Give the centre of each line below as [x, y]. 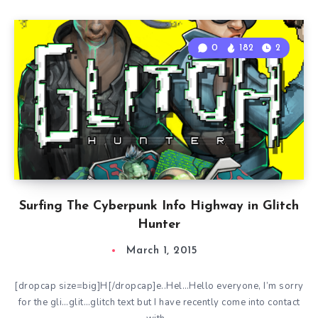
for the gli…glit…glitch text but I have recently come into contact [159, 302]
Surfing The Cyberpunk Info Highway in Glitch [159, 206]
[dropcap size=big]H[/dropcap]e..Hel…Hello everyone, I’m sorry [159, 286]
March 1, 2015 [162, 251]
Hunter [159, 225]
